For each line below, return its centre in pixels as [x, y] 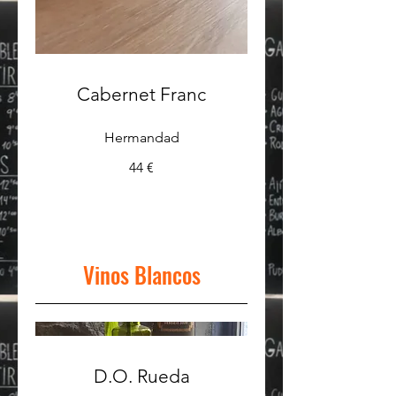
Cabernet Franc [141, 94]
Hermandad [141, 137]
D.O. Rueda [141, 376]
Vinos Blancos [141, 274]
